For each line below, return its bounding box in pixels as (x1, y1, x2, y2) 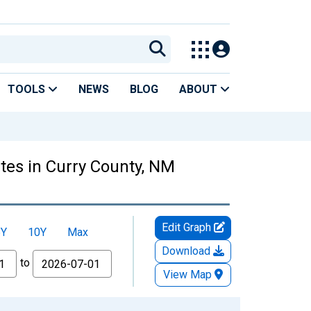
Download (162, 244, 213, 258)
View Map (163, 267, 212, 281)
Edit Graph (161, 220, 214, 234)
